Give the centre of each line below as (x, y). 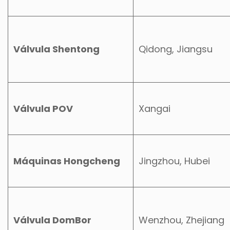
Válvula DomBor (52, 220)
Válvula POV (43, 108)
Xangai (155, 108)
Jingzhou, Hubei (174, 161)
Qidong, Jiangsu (176, 49)
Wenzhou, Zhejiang (181, 220)
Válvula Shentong (56, 49)
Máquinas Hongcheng (67, 161)
